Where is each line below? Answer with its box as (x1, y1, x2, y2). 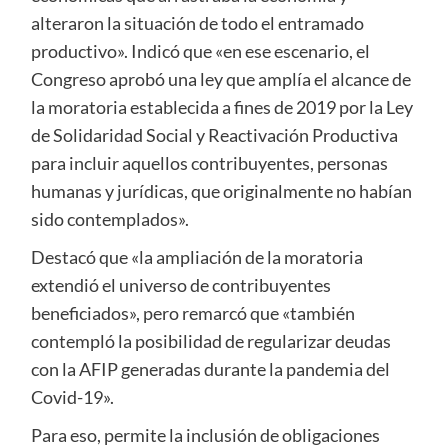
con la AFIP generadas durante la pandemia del (30, 358, 390, 381)
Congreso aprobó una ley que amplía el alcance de (30, 68, 411, 91)
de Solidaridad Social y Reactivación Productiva (30, 124, 398, 147)
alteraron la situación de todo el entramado (30, 12, 364, 35)
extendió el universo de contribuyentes (30, 274, 331, 297)
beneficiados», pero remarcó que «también (30, 302, 355, 325)
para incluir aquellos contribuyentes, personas (30, 152, 388, 175)
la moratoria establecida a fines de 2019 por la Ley (30, 96, 413, 119)
